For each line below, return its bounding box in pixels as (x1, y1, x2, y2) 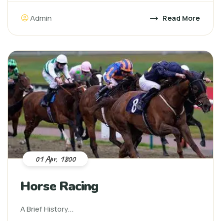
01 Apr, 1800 (35, 153, 75, 164)
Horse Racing (20, 178, 98, 195)
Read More (161, 13, 200, 23)
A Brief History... (20, 204, 74, 214)
